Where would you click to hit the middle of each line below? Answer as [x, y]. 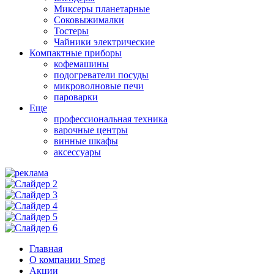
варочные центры [91, 130]
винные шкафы [86, 141]
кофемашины [81, 64]
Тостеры [71, 31]
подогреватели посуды [101, 75]
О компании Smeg [67, 259]
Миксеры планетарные [102, 9]
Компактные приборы [76, 53]
